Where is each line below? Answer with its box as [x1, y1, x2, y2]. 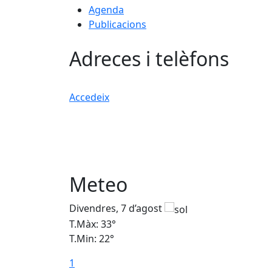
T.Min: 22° [69, 232, 114, 246]
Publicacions [89, 18, 146, 31]
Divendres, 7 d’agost [69, 202, 165, 216]
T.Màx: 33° [69, 217, 116, 231]
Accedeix [69, 90, 109, 104]
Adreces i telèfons [69, 45, 229, 72]
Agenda [89, 3, 124, 16]
